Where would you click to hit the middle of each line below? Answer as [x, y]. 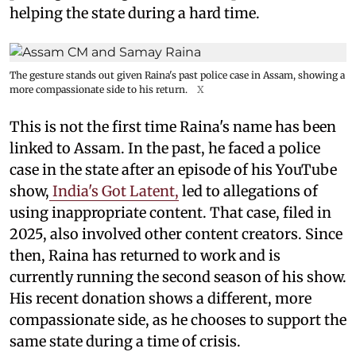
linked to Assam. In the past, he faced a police [165, 149]
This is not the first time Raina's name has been [173, 127]
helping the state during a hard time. [135, 14]
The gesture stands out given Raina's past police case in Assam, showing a [177, 75]
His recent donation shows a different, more [161, 299]
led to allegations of [248, 192]
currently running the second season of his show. [178, 277]
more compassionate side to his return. [99, 90]
